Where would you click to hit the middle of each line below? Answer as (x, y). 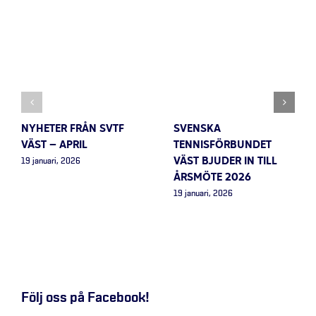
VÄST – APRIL (54, 145)
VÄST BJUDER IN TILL (225, 161)
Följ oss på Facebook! (85, 298)
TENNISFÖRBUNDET (223, 145)
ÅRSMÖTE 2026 (212, 177)
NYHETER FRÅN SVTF (73, 129)
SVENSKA (197, 129)
